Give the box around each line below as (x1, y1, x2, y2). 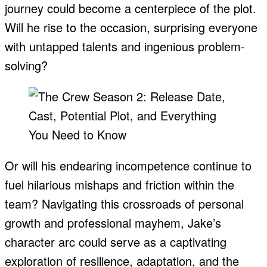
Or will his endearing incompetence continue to (5, 157, 252, 175)
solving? (5, 57, 48, 74)
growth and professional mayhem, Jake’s (5, 214, 221, 232)
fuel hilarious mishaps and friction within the (5, 176, 234, 194)
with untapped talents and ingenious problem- (5, 38, 245, 55)
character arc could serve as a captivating (5, 233, 226, 251)
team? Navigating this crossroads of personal (5, 195, 244, 213)
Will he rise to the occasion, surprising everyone (5, 18, 257, 36)
